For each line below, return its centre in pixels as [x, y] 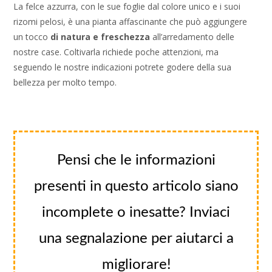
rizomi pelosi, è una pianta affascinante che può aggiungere [131, 21]
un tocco [32, 36]
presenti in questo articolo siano [136, 186]
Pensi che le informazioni [136, 160]
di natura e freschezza [100, 36]
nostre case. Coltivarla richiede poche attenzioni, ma [116, 52]
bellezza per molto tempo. [65, 82]
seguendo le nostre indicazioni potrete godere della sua [123, 67]
